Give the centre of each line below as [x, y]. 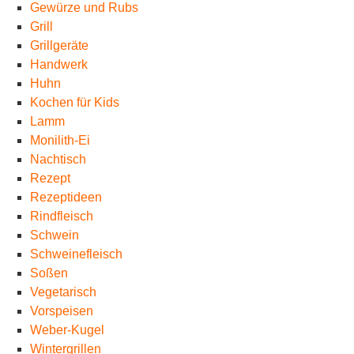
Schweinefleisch [76, 254]
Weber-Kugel [67, 330]
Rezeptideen [66, 197]
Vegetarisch [63, 292]
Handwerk [58, 64]
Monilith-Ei [60, 140]
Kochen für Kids [74, 102]
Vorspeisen [61, 311]
